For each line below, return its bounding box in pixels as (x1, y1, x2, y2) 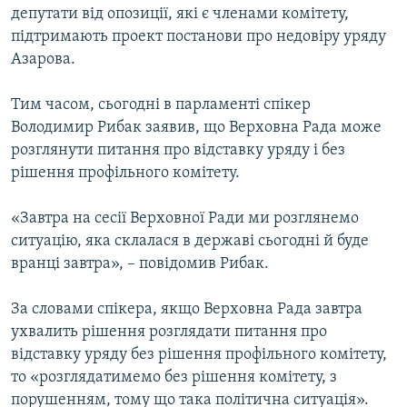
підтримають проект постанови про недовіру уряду (11, 28, 386, 46)
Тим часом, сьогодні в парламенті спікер (11, 96, 311, 114)
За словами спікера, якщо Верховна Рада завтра (11, 301, 362, 319)
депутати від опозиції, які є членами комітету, (11, 5, 349, 24)
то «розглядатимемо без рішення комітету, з (11, 369, 337, 387)
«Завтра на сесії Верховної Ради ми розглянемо (11, 210, 359, 228)
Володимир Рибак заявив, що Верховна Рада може (11, 119, 382, 137)
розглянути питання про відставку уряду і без (11, 142, 345, 160)
